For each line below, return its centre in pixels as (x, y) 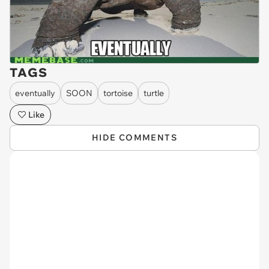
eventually (35, 93)
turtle (154, 93)
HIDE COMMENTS (134, 138)
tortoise (118, 93)
